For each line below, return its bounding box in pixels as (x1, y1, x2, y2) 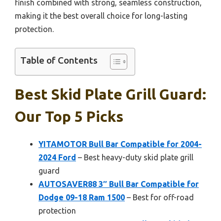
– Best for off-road (125, 192, 194, 202)
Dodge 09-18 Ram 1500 (38, 192, 125, 202)
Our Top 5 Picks (15, 108, 123, 125)
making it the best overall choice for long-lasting (15, 11, 187, 20)
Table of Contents (20, 55, 98, 66)
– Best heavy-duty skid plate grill (76, 152, 193, 162)
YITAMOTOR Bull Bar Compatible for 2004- (38, 139, 202, 148)
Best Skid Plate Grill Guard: (15, 85, 206, 103)
